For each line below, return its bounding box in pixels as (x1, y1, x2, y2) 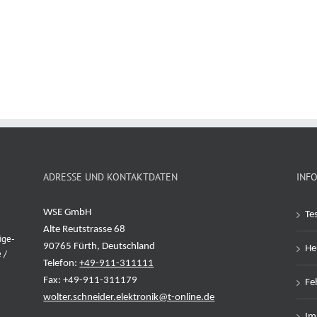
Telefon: (43, 229, 80, 240)
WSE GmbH (43, 178, 92, 189)
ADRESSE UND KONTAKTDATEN (43, 142, 178, 154)
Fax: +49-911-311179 (43, 246, 138, 257)
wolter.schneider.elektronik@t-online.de (43, 263, 215, 274)
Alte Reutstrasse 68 (43, 195, 126, 206)
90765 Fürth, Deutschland (43, 212, 156, 223)
